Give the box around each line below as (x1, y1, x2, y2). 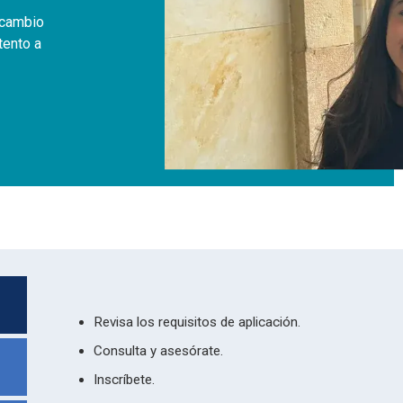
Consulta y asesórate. (93, 342, 223, 359)
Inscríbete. (93, 371, 155, 388)
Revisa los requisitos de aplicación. (93, 313, 300, 330)
